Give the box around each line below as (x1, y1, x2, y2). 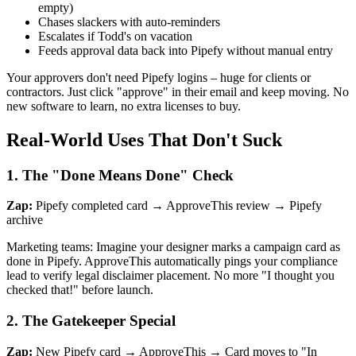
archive (6, 213, 43, 227)
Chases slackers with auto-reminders (38, 14, 220, 29)
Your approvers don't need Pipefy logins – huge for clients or (6, 70, 311, 84)
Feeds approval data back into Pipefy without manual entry (38, 43, 333, 57)
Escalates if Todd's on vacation (38, 29, 192, 43)
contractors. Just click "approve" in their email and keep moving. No (6, 84, 349, 99)
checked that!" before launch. (6, 283, 153, 297)
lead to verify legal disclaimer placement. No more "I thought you (6, 269, 335, 283)
